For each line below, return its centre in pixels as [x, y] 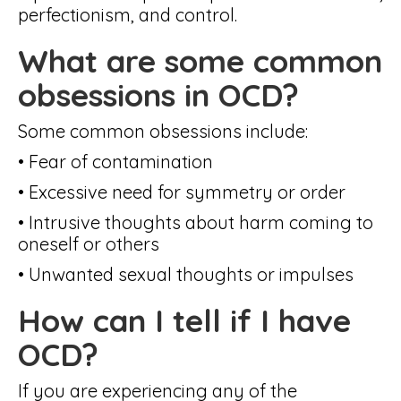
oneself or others [89, 244]
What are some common [200, 61]
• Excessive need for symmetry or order [182, 192]
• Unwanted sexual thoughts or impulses [186, 274]
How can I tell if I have [184, 320]
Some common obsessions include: [163, 131]
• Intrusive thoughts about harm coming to [196, 222]
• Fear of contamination [115, 162]
